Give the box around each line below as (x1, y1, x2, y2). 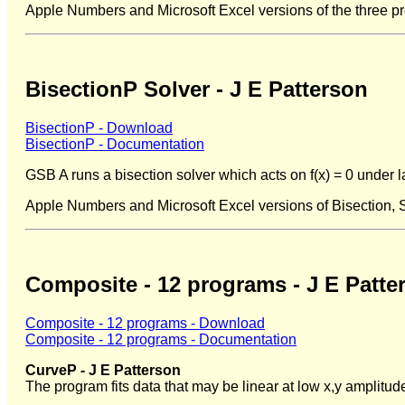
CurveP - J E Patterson (25, 362, 181, 378)
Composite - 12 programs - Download (25, 315, 265, 331)
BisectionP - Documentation (25, 137, 204, 153)
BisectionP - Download (25, 120, 173, 137)
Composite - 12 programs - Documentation (25, 331, 297, 347)
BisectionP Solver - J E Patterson (25, 77, 368, 102)
